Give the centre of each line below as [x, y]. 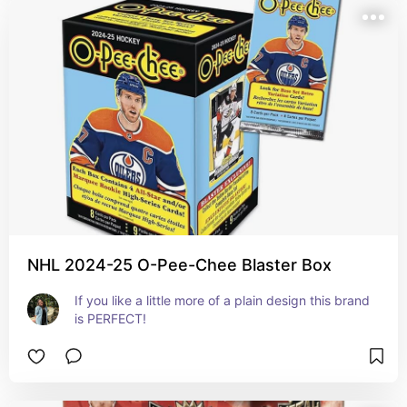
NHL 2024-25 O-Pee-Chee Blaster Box [179, 265]
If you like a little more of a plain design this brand [222, 300]
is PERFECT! [110, 318]
